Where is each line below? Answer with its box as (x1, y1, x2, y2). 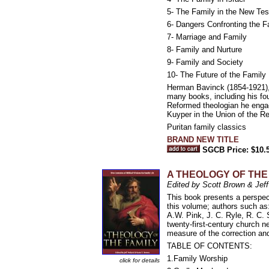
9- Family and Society (167, 58, 243, 67)
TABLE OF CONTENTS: (167, 241, 252, 250)
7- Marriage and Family (167, 32, 247, 41)
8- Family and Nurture (167, 45, 242, 54)
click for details (119, 257, 160, 264)
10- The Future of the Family (167, 70, 266, 79)
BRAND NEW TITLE (167, 135, 239, 144)
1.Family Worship (167, 254, 228, 263)
